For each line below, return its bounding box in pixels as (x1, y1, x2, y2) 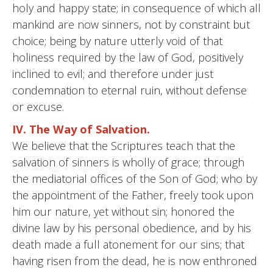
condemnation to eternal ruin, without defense (12, 83, 247, 97)
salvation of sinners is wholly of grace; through (12, 155, 244, 169)
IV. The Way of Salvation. (12, 122, 150, 136)
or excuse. (12, 99, 64, 114)
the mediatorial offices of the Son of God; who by (12, 171, 257, 186)
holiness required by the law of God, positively (12, 50, 243, 65)
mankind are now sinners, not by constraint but (12, 17, 250, 32)
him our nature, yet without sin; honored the (12, 204, 235, 219)
